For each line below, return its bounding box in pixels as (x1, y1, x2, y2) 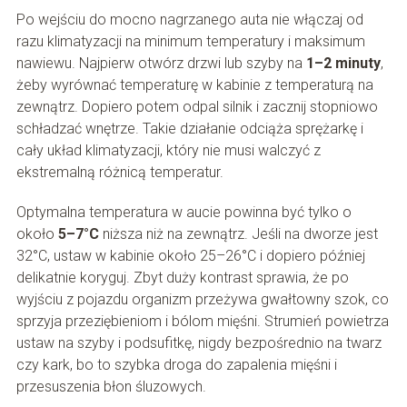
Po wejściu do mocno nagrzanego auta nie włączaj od (15, 11, 363, 29)
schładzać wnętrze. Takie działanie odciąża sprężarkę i (15, 120, 363, 138)
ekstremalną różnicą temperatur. (15, 164, 223, 182)
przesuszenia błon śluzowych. (15, 378, 206, 396)
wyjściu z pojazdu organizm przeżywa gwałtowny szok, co (15, 291, 389, 309)
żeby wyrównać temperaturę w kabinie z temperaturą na (15, 76, 373, 94)
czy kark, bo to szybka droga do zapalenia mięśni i (15, 356, 337, 374)
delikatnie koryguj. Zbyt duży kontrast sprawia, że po (15, 269, 349, 287)
